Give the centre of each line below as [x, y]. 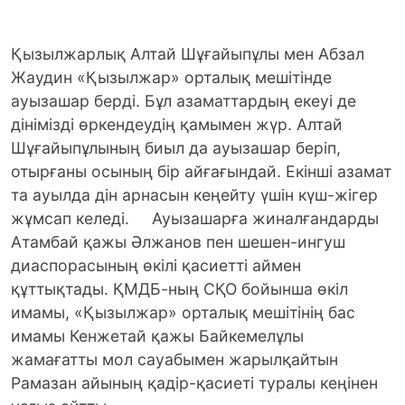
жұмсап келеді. [72, 219]
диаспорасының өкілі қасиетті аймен [156, 266]
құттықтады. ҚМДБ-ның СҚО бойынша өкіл [179, 289]
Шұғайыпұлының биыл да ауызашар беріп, [176, 148]
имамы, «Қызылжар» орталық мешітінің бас [183, 313]
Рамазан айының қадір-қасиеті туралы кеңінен [194, 383]
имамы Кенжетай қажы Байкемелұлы [157, 336]
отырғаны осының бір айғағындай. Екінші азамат [201, 172]
